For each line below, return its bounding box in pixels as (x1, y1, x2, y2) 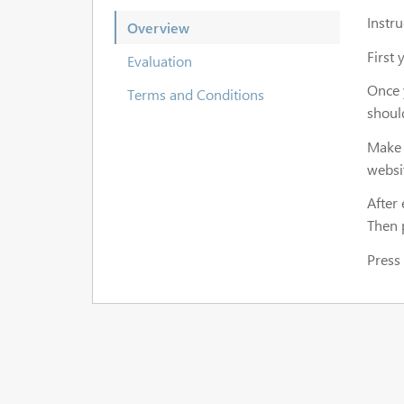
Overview (127, 18, 189, 37)
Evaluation (127, 51, 192, 70)
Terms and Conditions (127, 85, 264, 104)
